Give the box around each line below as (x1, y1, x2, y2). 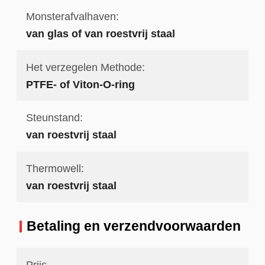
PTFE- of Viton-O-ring (25, 77, 135, 91)
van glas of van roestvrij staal (25, 27, 175, 40)
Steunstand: (25, 111, 83, 124)
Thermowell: (25, 161, 84, 174)
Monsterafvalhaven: (25, 10, 119, 23)
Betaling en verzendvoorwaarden (26, 218, 241, 234)
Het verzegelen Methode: (25, 60, 145, 73)
